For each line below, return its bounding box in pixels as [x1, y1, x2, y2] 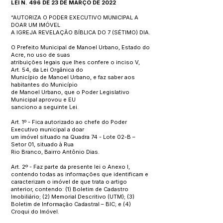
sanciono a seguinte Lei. [11, 104, 79, 111]
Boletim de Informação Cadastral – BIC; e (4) [11, 201, 131, 208]
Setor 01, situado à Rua [11, 141, 74, 148]
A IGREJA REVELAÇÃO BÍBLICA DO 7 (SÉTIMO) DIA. [11, 29, 150, 36]
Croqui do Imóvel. [11, 208, 59, 215]
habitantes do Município [11, 81, 78, 88]
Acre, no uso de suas [11, 51, 70, 58]
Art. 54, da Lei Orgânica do [11, 66, 83, 73]
